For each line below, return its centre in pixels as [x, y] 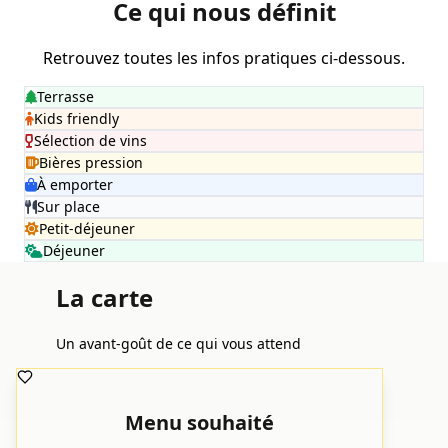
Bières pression [91, 163]
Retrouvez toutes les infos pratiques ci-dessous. [224, 58]
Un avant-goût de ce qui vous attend [178, 343]
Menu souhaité [199, 422]
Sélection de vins [90, 141]
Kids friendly [76, 119]
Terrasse [65, 97]
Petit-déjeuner [87, 229]
